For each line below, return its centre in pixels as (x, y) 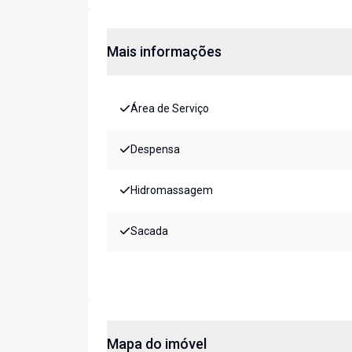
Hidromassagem (172, 191)
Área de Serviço (170, 109)
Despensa (155, 150)
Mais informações (164, 52)
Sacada (149, 231)
